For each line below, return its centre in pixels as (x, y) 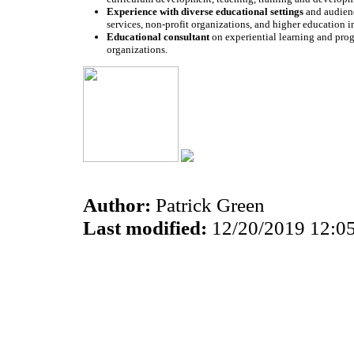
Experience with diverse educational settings (205, 12)
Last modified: (145, 228)
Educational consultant (158, 37)
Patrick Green (208, 205)
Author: (117, 205)
